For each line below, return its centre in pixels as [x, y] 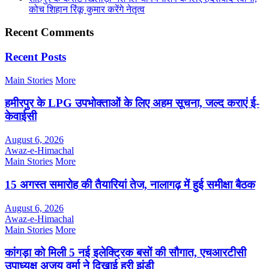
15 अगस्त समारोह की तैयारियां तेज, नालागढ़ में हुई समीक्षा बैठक [130, 184]
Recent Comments [49, 32]
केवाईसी [21, 116]
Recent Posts [35, 57]
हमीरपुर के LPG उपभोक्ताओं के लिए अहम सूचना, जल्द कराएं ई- [132, 103]
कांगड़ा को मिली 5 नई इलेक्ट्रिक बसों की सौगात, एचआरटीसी [125, 253]
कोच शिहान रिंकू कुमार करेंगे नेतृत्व [87, 9]
